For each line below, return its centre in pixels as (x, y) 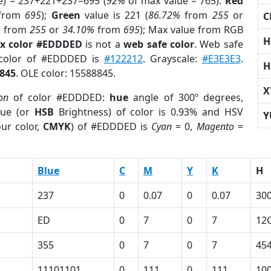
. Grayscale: (172, 59)
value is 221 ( (114, 15)
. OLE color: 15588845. (66, 73)
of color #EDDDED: (59, 97)
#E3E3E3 (221, 59)
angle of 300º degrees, (186, 97)
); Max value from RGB (191, 30)
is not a (103, 44)
